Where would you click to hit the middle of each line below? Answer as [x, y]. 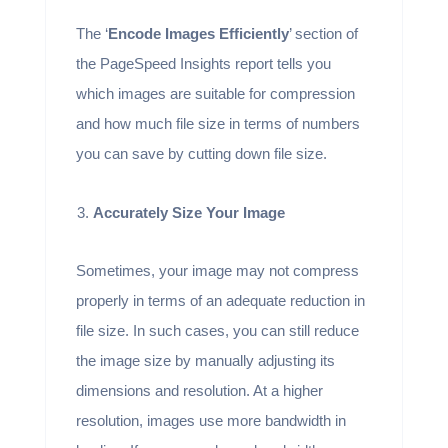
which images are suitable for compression [215, 93]
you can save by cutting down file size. [203, 153]
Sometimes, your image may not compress [217, 270]
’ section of [323, 33]
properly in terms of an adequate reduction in [220, 300]
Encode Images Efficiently [198, 33]
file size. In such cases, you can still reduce [217, 330]
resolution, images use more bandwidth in [210, 420]
